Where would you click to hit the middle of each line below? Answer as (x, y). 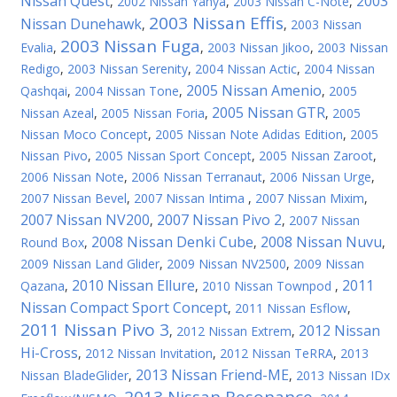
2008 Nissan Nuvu (321, 242)
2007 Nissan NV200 (85, 220)
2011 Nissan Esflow (291, 308)
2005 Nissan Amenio (254, 90)
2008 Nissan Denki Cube (172, 242)
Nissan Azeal (57, 113)
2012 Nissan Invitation (149, 353)
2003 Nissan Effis (216, 23)
